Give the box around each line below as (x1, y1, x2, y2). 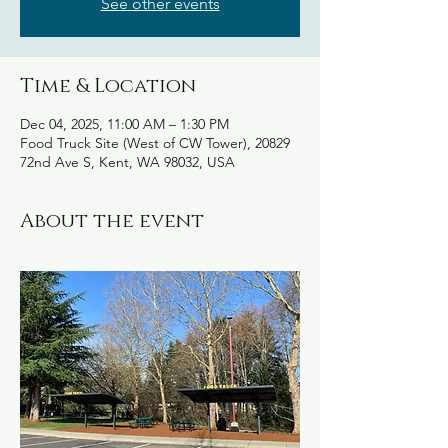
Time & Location (20, 73, 196, 99)
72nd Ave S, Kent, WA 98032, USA (20, 153, 235, 171)
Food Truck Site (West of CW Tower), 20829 (20, 134, 290, 152)
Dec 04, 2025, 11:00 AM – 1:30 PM (20, 115, 229, 133)
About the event (20, 208, 204, 234)
